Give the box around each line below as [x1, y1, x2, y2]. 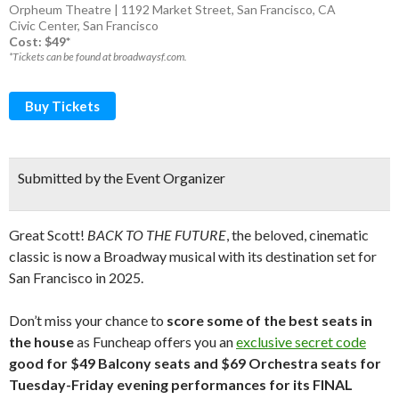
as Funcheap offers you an [74, 333, 236, 350]
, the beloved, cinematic [226, 226, 369, 243]
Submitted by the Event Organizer [18, 169, 225, 186]
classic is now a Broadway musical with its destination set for [9, 248, 377, 265]
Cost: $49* [9, 34, 70, 49]
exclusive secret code [236, 333, 366, 350]
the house [9, 333, 74, 350]
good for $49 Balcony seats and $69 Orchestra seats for [9, 354, 381, 371]
